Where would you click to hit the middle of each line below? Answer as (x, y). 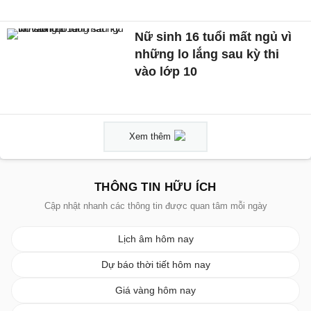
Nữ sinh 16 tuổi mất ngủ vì (213, 37)
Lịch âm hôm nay (155, 238)
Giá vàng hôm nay (155, 290)
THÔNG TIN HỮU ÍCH (155, 187)
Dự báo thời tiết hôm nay (155, 264)
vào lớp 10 (166, 72)
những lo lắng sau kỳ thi (207, 54)
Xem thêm (150, 136)
